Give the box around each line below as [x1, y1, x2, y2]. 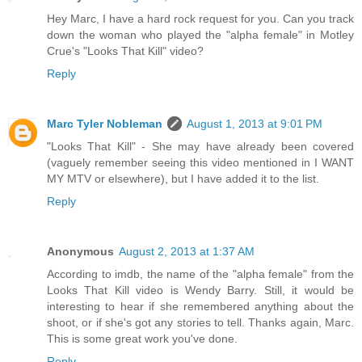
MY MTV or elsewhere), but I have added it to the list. [47, 171, 319, 185]
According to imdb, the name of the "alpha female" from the [47, 267, 354, 280]
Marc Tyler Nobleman [47, 116, 162, 130]
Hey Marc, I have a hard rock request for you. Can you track [47, 11, 354, 25]
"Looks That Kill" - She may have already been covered [47, 139, 354, 153]
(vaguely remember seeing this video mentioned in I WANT [47, 155, 354, 169]
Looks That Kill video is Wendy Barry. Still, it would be [47, 283, 354, 297]
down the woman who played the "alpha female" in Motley [47, 27, 354, 41]
